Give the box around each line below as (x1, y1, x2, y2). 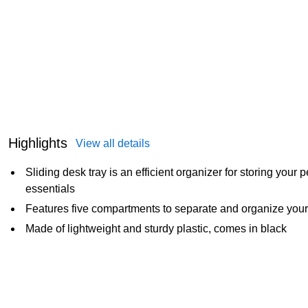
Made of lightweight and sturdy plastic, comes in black (25, 223, 287, 235)
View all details (76, 137, 150, 150)
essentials (25, 183, 75, 195)
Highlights (8, 135, 67, 151)
